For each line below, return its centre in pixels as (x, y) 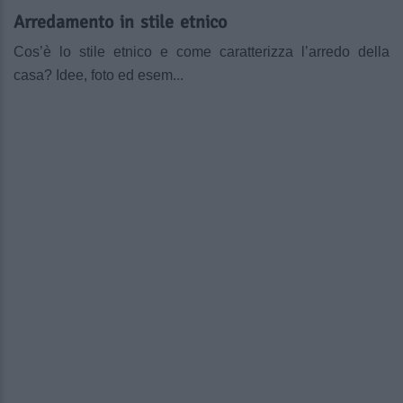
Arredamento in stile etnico (120, 22)
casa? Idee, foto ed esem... (99, 76)
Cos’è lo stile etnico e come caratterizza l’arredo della (201, 52)
